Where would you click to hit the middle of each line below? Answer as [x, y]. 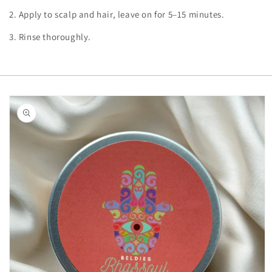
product [28, 106]
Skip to [26, 95]
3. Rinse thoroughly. [50, 37]
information [36, 117]
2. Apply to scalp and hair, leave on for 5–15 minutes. [117, 15]
